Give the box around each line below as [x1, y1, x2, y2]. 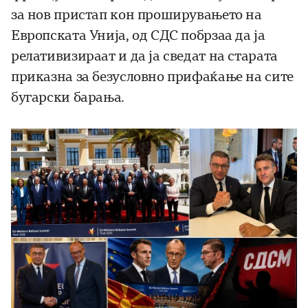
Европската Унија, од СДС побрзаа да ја [11, 27, 265, 44]
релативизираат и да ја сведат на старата [11, 48, 278, 65]
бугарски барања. [11, 89, 124, 106]
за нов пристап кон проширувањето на [11, 7, 262, 23]
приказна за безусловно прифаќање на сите [11, 69, 294, 85]
